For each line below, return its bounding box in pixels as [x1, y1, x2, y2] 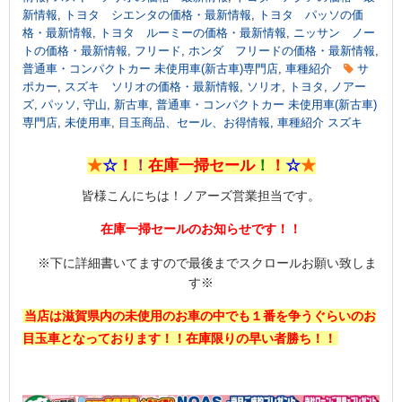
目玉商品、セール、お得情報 [118, 117, 270, 130]
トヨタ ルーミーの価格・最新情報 [100, 27, 286, 40]
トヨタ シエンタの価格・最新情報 [65, 9, 251, 22]
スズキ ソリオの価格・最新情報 [65, 81, 240, 94]
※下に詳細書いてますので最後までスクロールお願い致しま [25, 255, 377, 270]
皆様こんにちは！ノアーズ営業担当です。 [82, 188, 320, 203]
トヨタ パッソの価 [258, 9, 363, 22]
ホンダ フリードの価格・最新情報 [188, 45, 375, 58]
